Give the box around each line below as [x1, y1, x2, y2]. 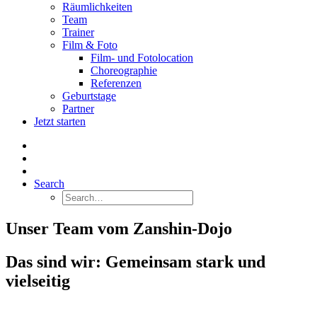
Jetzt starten [34, 115, 86, 127]
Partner [62, 103, 94, 115]
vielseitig [6, 271, 70, 290]
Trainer [62, 26, 94, 38]
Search [34, 178, 64, 190]
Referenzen [91, 77, 142, 89]
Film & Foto [62, 39, 117, 51]
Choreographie [91, 64, 157, 76]
